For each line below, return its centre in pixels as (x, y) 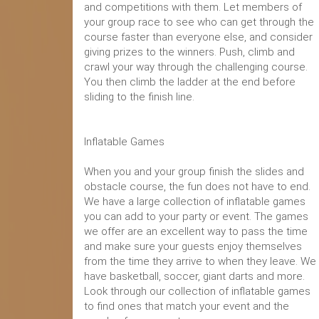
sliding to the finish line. (139, 97)
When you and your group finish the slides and (194, 172)
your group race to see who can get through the (199, 22)
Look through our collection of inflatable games (197, 291)
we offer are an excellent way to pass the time (196, 231)
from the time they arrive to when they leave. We (200, 261)
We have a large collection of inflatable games (195, 202)
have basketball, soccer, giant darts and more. (194, 276)
